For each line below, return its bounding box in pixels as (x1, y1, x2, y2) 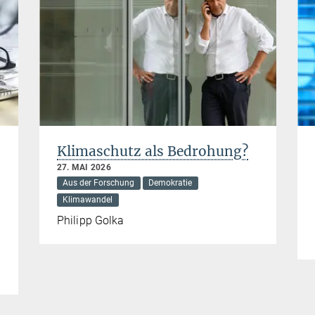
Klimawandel (63, 195, 113, 205)
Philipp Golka (57, 214, 124, 228)
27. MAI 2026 (57, 162, 111, 173)
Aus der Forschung (63, 178, 135, 188)
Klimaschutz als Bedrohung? (57, 143, 248, 160)
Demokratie (148, 178, 193, 188)
